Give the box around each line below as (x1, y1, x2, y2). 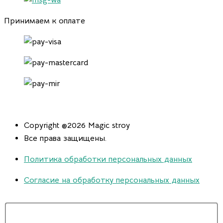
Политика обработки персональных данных (24, 154, 192, 164)
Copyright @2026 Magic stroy (24, 120, 130, 130)
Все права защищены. (24, 133, 107, 143)
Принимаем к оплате (4, 16, 85, 26)
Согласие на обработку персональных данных (24, 175, 200, 185)
